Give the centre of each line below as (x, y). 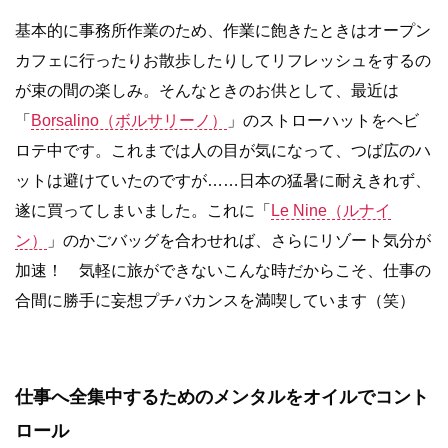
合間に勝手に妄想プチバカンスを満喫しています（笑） (215, 300)
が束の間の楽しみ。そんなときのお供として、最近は (207, 90)
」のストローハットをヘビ (323, 120)
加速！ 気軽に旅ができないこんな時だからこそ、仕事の (223, 270)
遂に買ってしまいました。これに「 (143, 210)
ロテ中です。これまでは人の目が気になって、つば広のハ (223, 150)
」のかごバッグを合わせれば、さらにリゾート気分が (239, 240)
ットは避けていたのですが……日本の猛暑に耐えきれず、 (223, 180)
